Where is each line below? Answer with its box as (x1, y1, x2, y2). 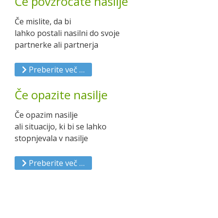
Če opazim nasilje (15, 109, 78, 120)
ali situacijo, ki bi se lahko (15, 121, 107, 132)
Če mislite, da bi (15, 16, 71, 27)
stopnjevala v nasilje (15, 133, 88, 144)
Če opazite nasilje (15, 87, 108, 103)
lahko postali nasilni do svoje (15, 28, 120, 38)
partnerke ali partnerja (15, 39, 98, 50)
